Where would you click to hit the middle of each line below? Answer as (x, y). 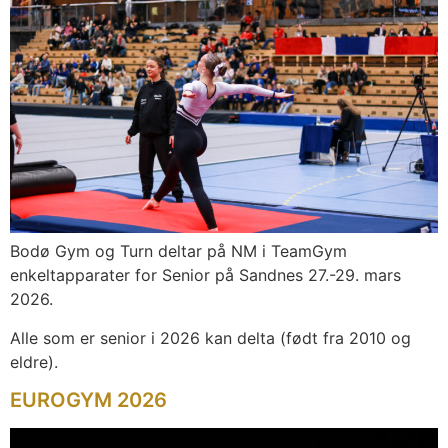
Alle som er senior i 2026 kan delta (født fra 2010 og (210, 337)
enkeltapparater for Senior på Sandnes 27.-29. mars (205, 275)
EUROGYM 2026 (88, 400)
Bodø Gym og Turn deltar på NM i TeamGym (178, 251)
